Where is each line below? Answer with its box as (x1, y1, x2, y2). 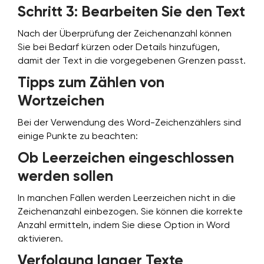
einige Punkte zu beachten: (18, 132, 138, 141)
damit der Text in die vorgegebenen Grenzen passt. (18, 57, 246, 66)
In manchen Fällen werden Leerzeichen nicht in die (18, 194, 236, 203)
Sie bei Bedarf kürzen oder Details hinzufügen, (18, 43, 220, 52)
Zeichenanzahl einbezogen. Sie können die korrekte (18, 207, 243, 217)
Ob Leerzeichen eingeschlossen (18, 151, 234, 166)
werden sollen (18, 170, 113, 184)
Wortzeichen (18, 94, 104, 109)
